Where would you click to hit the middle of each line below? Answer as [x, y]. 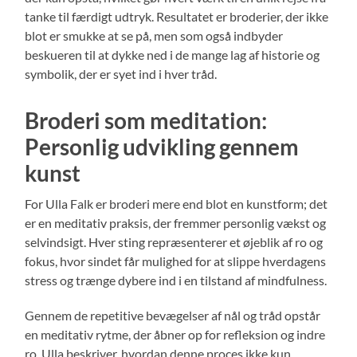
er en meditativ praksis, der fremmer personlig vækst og [176, 222]
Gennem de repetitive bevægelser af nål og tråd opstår [173, 315]
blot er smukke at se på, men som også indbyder [154, 35]
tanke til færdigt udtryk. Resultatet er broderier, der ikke [177, 16]
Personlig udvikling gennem [162, 146]
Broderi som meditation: [146, 120]
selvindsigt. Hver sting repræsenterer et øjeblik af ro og [174, 241]
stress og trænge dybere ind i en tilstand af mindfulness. [176, 280]
